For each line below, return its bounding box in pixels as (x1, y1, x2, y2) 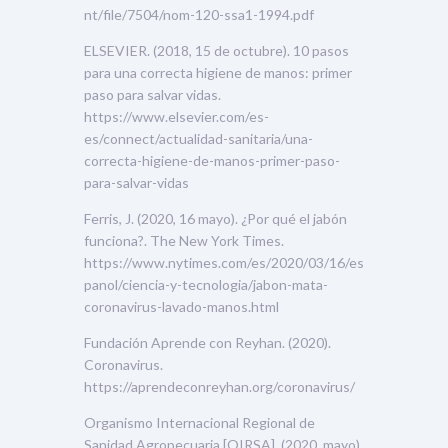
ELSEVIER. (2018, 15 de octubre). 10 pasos (84, 41, 349, 59)
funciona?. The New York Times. (84, 231, 284, 249)
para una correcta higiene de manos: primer (84, 63, 352, 81)
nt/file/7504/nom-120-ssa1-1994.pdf (84, 5, 314, 23)
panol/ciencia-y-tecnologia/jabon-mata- (84, 275, 328, 293)
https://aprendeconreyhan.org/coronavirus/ (84, 377, 355, 395)
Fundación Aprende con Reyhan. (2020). (84, 333, 331, 351)
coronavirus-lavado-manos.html (84, 297, 279, 315)
